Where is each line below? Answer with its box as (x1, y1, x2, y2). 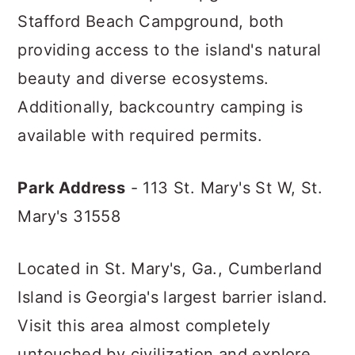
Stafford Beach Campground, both (17, 12, 284, 31)
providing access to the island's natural (17, 40, 322, 59)
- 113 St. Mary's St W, (125, 178, 301, 197)
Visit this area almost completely (17, 316, 271, 335)
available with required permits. (17, 126, 268, 145)
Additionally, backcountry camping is (17, 97, 303, 116)
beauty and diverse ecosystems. (17, 69, 269, 88)
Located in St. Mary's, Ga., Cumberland (17, 259, 323, 278)
